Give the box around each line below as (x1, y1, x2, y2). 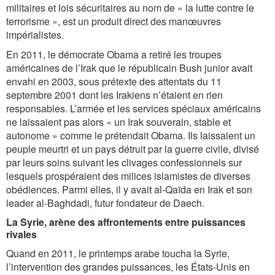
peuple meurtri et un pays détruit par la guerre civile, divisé (6, 142, 259, 156)
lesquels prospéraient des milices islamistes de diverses (6, 169, 250, 183)
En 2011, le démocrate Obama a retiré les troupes (6, 47, 222, 61)
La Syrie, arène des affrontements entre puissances (6, 215, 246, 229)
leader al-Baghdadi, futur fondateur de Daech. (6, 196, 204, 210)
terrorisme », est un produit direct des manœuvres (6, 14, 221, 28)
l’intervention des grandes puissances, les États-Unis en (6, 260, 250, 274)
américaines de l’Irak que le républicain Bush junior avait (6, 61, 252, 75)
